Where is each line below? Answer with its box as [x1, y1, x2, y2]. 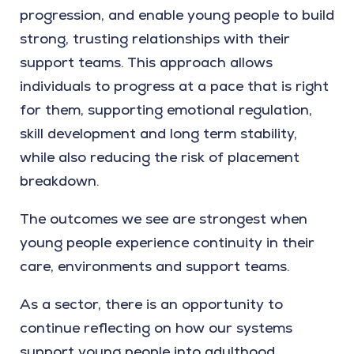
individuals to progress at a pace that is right [20, 77, 329, 96]
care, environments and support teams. [20, 257, 290, 276]
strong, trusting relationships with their [20, 29, 290, 48]
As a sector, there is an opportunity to [20, 295, 283, 314]
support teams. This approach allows [20, 53, 273, 72]
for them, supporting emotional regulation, [20, 100, 312, 119]
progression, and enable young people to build [20, 6, 334, 24]
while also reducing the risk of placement [20, 148, 299, 167]
